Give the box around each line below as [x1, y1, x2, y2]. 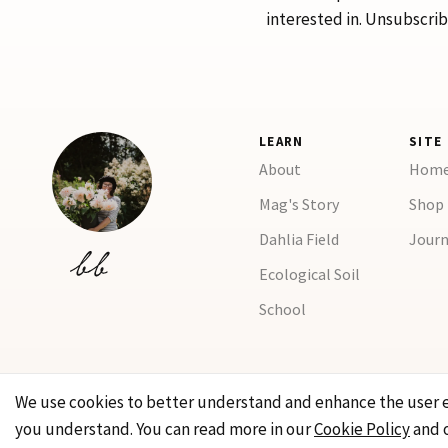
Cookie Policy [314, 418, 410, 440]
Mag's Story [258, 194, 339, 214]
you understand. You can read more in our [15, 418, 314, 440]
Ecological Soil [258, 264, 360, 284]
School [258, 299, 306, 319]
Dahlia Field [258, 229, 339, 249]
